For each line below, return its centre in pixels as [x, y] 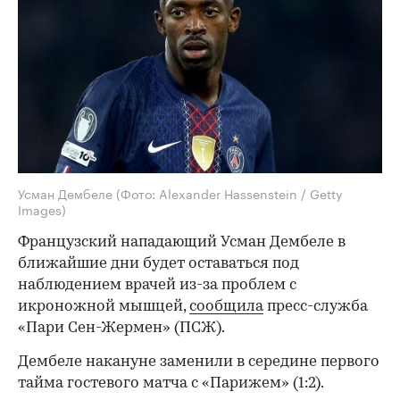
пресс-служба [316, 307]
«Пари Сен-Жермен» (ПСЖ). [121, 329]
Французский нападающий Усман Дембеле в [182, 243]
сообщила [226, 307]
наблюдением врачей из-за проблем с [157, 286]
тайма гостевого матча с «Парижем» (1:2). [171, 384]
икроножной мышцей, [104, 307]
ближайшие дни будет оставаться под [158, 264]
